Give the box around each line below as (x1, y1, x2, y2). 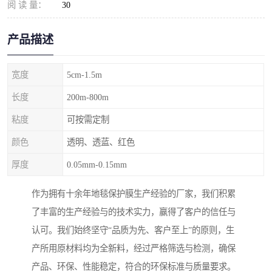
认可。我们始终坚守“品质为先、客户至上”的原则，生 (32, 225, 234, 236)
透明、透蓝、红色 (67, 137, 135, 147)
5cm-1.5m (67, 70, 102, 80)
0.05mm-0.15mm (67, 160, 127, 169)
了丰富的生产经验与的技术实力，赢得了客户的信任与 (32, 207, 236, 217)
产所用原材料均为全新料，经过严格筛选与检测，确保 (32, 243, 236, 254)
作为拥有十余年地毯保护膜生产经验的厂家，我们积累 (32, 189, 236, 199)
